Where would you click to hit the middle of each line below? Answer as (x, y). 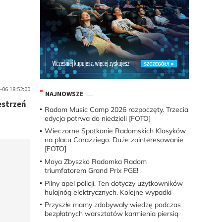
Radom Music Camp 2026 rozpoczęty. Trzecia (116, 109)
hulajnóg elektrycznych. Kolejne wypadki (108, 192)
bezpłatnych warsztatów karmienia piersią (111, 214)
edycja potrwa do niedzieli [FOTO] (97, 118)
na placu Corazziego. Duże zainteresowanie (114, 140)
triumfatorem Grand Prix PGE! (91, 171)
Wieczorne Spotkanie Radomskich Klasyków (115, 131)
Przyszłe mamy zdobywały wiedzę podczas (112, 205)
